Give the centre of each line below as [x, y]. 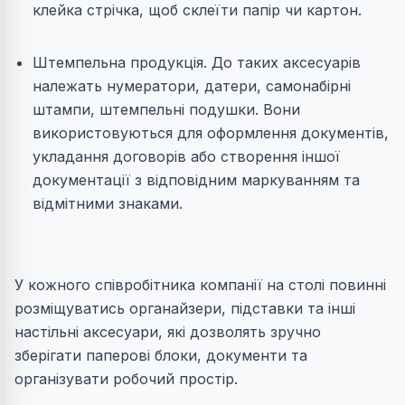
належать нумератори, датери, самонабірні [192, 86]
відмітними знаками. [108, 204]
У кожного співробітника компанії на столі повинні [200, 285]
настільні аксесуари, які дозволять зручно [168, 332]
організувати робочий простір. [126, 379]
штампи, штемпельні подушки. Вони [166, 110]
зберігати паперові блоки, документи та [161, 356]
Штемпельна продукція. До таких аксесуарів [197, 63]
